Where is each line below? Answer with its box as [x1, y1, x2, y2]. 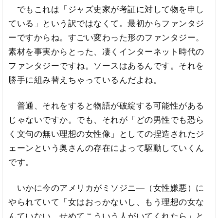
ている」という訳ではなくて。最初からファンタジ [8, 18, 204, 29]
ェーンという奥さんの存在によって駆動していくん [8, 143, 204, 153]
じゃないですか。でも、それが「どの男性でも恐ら [8, 114, 204, 125]
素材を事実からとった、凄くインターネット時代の [8, 47, 204, 57]
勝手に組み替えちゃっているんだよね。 [8, 75, 162, 85]
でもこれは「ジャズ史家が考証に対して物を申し [8, 4, 204, 15]
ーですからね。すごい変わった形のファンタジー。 [8, 33, 204, 43]
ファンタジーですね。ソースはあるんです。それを [8, 61, 204, 71]
